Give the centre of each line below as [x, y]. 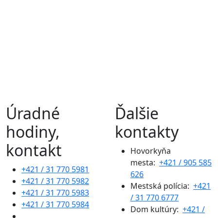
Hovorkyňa [151, 151]
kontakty [147, 131]
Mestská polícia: [162, 186]
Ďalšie [137, 113]
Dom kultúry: [156, 209]
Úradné [33, 113]
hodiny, [33, 131]
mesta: [145, 162]
